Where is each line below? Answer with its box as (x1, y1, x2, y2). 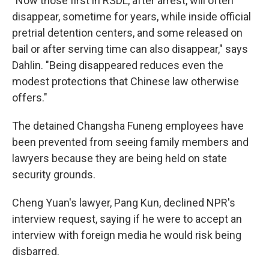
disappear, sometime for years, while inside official (12, 10, 251, 23)
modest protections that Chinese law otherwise (12, 75, 239, 88)
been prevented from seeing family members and (12, 136, 249, 149)
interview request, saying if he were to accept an (12, 213, 242, 226)
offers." (12, 91, 47, 104)
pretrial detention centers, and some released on (12, 26, 243, 40)
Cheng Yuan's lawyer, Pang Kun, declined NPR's (12, 196, 235, 210)
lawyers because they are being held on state (12, 152, 227, 165)
